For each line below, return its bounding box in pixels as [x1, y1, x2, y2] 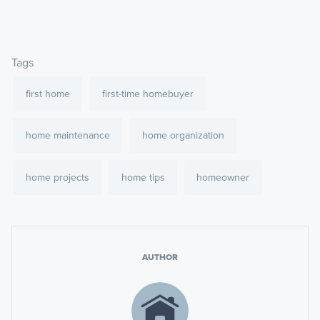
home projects [25, 170, 89, 186]
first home [25, 86, 70, 101]
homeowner [196, 170, 250, 186]
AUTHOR [142, 250, 178, 264]
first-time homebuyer [101, 86, 194, 101]
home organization [141, 128, 224, 144]
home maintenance [25, 128, 110, 144]
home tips [121, 170, 165, 186]
